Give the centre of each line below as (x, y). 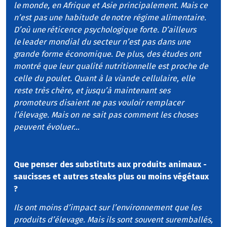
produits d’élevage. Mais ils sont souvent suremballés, (113, 219)
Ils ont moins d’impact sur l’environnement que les (107, 207)
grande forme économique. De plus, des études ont (107, 54)
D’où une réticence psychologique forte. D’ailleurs (105, 30)
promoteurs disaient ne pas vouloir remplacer (99, 103)
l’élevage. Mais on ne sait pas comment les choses (106, 115)
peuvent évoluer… (47, 127)
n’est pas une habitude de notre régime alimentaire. (110, 18)
